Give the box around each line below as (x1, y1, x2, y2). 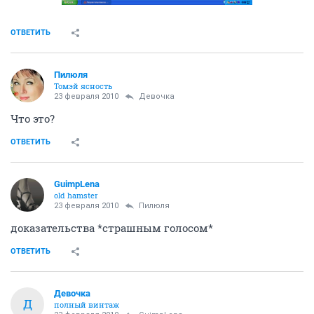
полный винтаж (54, 299, 119, 310)
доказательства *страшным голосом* (11, 220, 213, 235)
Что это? (11, 111, 55, 125)
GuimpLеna (54, 178, 100, 189)
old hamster (54, 189, 98, 200)
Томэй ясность (54, 80, 113, 91)
